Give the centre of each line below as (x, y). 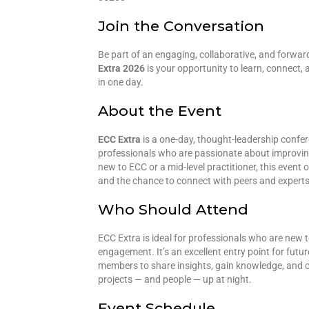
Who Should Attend (173, 209)
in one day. (121, 82)
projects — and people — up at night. (175, 279)
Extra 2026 (121, 68)
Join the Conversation (181, 26)
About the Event (160, 110)
